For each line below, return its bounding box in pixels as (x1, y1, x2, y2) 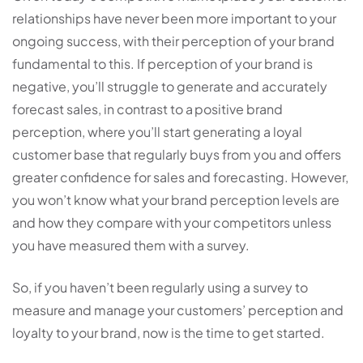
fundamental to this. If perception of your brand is (12, 55, 313, 73)
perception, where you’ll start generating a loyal (12, 123, 302, 141)
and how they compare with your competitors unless (12, 214, 331, 232)
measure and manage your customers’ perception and (12, 301, 344, 319)
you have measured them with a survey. (12, 237, 250, 254)
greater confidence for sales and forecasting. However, (12, 169, 348, 186)
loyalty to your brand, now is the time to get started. (12, 324, 325, 342)
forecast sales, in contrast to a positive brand (12, 100, 283, 118)
